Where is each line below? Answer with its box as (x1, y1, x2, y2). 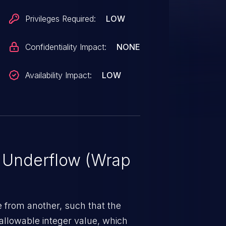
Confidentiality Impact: (25, 42, 107, 52)
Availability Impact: (25, 70, 92, 80)
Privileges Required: (25, 14, 96, 24)
